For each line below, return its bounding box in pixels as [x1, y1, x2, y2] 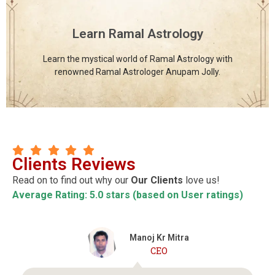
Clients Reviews [12, 154, 136, 175]
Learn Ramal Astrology [72, 26, 203, 42]
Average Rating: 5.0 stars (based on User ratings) [12, 189, 243, 201]
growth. [123, 9, 152, 19]
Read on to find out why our [12, 174, 131, 187]
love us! [183, 174, 220, 187]
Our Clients [131, 174, 183, 187]
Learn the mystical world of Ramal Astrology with [42, 54, 233, 64]
